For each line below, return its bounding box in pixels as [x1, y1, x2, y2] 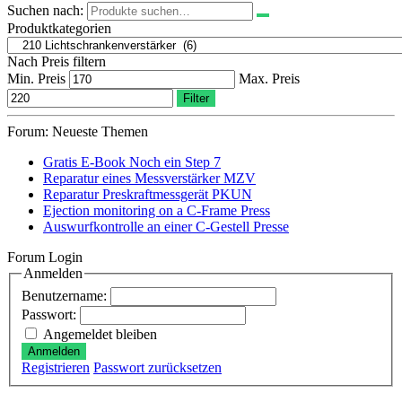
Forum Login [7, 249, 83, 266]
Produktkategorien [7, 21, 111, 37]
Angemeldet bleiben [43, 326, 157, 342]
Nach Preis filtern [7, 54, 106, 70]
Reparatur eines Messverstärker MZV [43, 170, 256, 187]
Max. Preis [239, 71, 300, 87]
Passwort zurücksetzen [93, 359, 222, 375]
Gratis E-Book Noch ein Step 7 [43, 154, 221, 170]
